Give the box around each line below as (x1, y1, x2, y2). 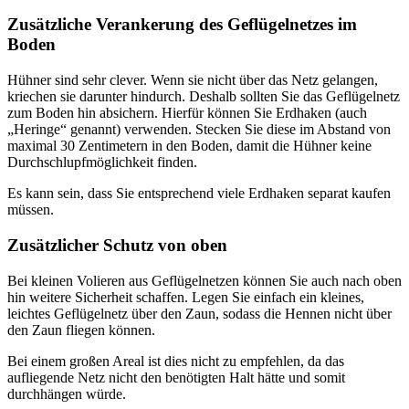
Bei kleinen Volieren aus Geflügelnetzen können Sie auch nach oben (7, 272, 402, 288)
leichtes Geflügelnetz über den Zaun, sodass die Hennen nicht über (7, 305, 392, 321)
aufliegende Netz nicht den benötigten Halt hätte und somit (7, 369, 345, 385)
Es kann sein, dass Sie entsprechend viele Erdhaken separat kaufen (7, 185, 391, 202)
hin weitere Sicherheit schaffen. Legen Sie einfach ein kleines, (7, 288, 364, 305)
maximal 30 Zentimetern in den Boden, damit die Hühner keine (7, 138, 372, 154)
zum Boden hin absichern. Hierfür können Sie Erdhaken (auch (7, 105, 367, 121)
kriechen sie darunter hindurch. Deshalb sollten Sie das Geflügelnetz (7, 89, 400, 105)
